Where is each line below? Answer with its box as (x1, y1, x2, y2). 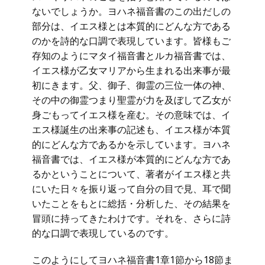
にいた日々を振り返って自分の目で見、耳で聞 (32, 182, 231, 195)
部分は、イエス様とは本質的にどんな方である (32, 20, 231, 33)
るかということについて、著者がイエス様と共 (32, 167, 231, 180)
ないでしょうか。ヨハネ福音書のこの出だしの (32, 5, 231, 18)
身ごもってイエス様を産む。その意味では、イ (32, 108, 231, 121)
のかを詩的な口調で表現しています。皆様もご (32, 34, 231, 47)
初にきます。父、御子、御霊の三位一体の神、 (32, 79, 231, 92)
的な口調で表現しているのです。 (32, 227, 174, 240)
